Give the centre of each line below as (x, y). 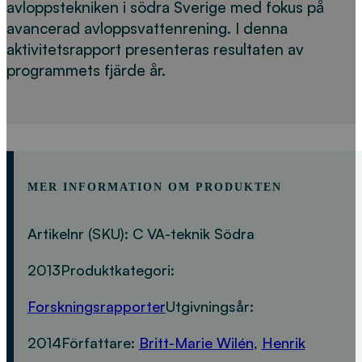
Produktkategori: (117, 269)
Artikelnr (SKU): (80, 233)
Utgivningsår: (209, 306)
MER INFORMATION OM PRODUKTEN (154, 187)
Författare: (100, 342)
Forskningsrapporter (96, 306)
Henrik (283, 342)
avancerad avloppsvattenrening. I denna (147, 29)
